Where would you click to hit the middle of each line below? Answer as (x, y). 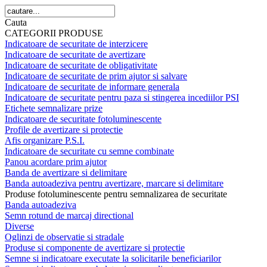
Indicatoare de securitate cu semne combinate (89, 151)
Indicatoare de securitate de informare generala (92, 87)
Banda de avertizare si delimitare (66, 173)
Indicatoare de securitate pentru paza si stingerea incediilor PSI (122, 97)
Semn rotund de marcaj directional (69, 215)
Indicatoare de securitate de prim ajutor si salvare (96, 76)
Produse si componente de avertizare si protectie (95, 248)
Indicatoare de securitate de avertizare (75, 55)
